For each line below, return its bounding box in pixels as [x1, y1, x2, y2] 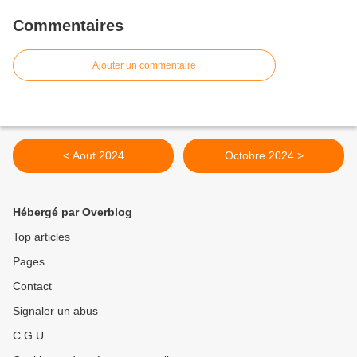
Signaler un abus [13, 304, 98, 318]
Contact [13, 280, 52, 293]
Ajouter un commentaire [92, 60, 196, 72]
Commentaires [13, 17, 124, 35]
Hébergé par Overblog [13, 206, 132, 219]
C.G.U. [13, 329, 47, 343]
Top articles [13, 230, 70, 244]
